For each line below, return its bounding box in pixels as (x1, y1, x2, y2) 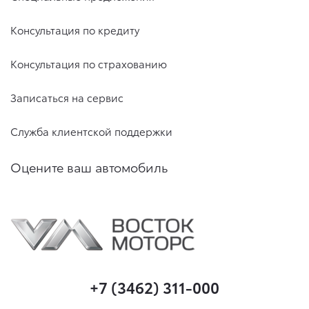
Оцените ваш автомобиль (10, 158, 168, 175)
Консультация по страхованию (10, 56, 167, 71)
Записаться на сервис (10, 90, 123, 105)
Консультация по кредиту (10, 22, 139, 37)
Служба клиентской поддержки (10, 123, 172, 139)
